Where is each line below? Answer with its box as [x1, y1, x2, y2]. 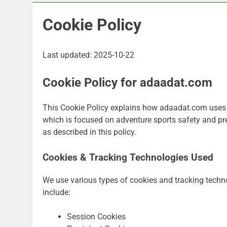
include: [43, 187, 70, 197]
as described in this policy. [43, 127, 136, 137]
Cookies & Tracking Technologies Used [43, 152, 213, 163]
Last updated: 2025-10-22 [43, 50, 134, 60]
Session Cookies [67, 211, 126, 221]
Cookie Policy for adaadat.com [43, 75, 212, 90]
